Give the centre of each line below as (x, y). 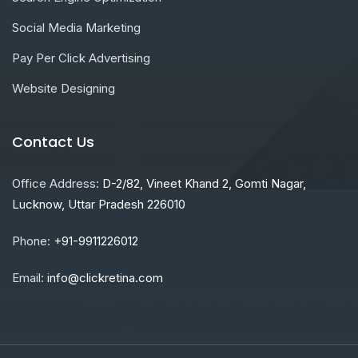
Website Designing (64, 88)
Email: (28, 277)
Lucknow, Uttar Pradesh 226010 (99, 204)
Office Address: (57, 183)
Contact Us (53, 141)
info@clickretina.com (105, 277)
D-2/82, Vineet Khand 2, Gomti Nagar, (204, 183)
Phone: (31, 241)
